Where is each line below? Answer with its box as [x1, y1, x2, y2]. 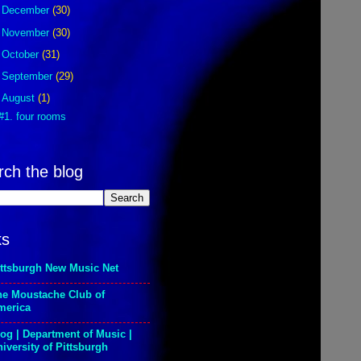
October [2, 48, 43, 60]
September [2, 70, 56, 83]
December [2, 4, 53, 17]
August [2, 92, 39, 105]
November [2, 26, 53, 39]
